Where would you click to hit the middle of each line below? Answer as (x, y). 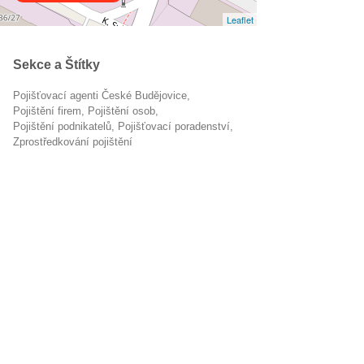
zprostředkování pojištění (76, 142)
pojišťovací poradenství (178, 126)
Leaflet (240, 19)
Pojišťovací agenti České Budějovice (104, 95)
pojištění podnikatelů (66, 126)
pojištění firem (51, 111)
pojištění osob (125, 111)
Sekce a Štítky (56, 65)
